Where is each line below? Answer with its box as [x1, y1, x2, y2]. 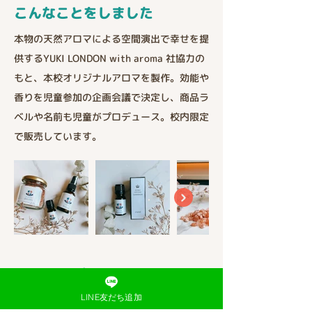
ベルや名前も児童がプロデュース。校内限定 [14, 110, 209, 123]
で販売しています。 [14, 130, 102, 143]
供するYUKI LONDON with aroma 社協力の [14, 52, 205, 65]
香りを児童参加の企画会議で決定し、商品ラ [14, 91, 209, 104]
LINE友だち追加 [81, 291, 142, 302]
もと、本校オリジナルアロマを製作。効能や [14, 71, 209, 84]
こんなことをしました [14, 3, 153, 22]
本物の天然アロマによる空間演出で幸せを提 [14, 32, 209, 45]
